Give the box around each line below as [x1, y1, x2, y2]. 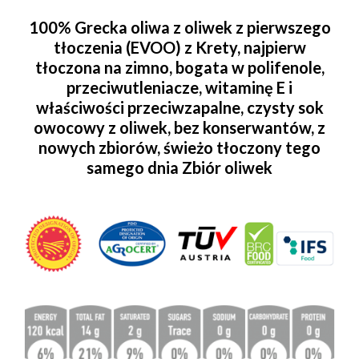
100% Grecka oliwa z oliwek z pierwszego [28, 18, 331, 38]
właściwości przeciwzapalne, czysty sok [35, 98, 324, 118]
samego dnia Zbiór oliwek [87, 158, 272, 178]
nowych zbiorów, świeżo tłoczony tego [38, 138, 321, 158]
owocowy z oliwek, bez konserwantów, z [34, 118, 325, 138]
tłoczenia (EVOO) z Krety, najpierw [53, 38, 306, 58]
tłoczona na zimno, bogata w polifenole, [34, 58, 325, 78]
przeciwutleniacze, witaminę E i [67, 78, 292, 98]
